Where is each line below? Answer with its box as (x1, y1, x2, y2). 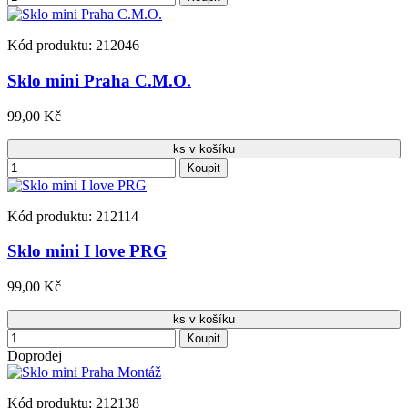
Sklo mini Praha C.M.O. (7, 70, 191, 90)
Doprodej (7, 347, 62, 363)
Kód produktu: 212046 (7, 37, 139, 54)
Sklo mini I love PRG (7, 241, 167, 261)
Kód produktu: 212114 (7, 208, 138, 224)
